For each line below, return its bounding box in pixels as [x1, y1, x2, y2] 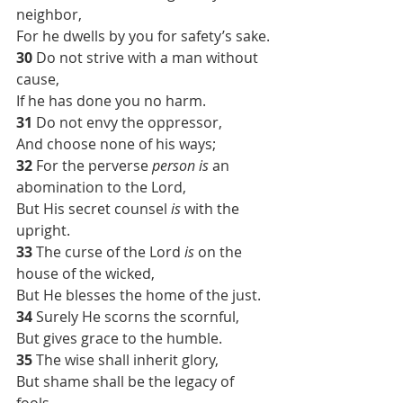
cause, [16, 68, 59, 89]
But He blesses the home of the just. [16, 284, 261, 305]
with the [181, 198, 243, 219]
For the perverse [36, 155, 152, 175]
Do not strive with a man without [36, 47, 262, 67]
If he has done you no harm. [16, 90, 206, 111]
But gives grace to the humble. [16, 327, 222, 348]
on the [194, 241, 246, 262]
